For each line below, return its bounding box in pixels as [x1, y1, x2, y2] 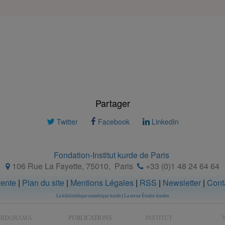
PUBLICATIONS [68, 214, 112, 222]
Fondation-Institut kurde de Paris [54, 149, 169, 161]
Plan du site [22, 177, 64, 189]
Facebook [95, 117, 130, 127]
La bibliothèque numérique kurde [56, 193, 121, 199]
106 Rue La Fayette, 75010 [10, 160, 108, 172]
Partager [95, 96, 130, 110]
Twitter [54, 117, 78, 127]
